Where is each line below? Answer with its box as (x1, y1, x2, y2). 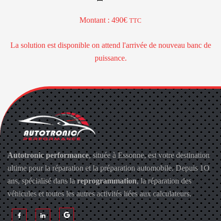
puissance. (94, 54, 127, 62)
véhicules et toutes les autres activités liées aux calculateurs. (7, 189, 191, 198)
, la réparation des (137, 177, 191, 185)
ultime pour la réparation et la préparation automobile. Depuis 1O (7, 164, 210, 172)
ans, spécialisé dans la (7, 177, 77, 185)
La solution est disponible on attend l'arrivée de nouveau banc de (10, 41, 211, 49)
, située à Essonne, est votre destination (89, 151, 210, 159)
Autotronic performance (7, 151, 89, 159)
